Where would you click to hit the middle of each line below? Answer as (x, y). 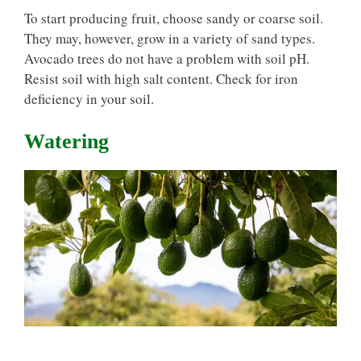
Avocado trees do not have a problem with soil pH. (167, 58)
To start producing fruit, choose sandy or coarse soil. (174, 18)
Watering (66, 142)
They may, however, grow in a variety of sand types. (170, 38)
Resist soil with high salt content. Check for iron (161, 78)
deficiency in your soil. (89, 98)
